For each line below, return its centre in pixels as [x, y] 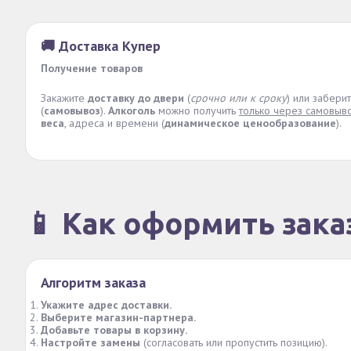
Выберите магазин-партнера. [118, 317]
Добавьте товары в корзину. [114, 330]
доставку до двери [136, 98]
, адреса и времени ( [114, 123]
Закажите [64, 98]
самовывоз [72, 110]
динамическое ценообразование [250, 123]
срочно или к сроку [239, 98]
